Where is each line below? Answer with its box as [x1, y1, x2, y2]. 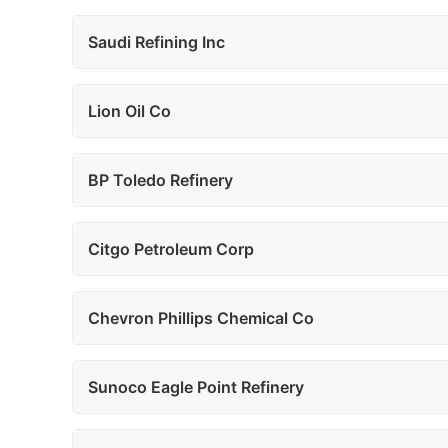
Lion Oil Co [88, 101, 171, 121]
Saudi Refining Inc [88, 32, 225, 52]
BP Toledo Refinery [88, 170, 233, 190]
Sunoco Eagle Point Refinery [88, 377, 304, 397]
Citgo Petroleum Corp [88, 239, 254, 259]
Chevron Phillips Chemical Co [88, 308, 314, 328]
